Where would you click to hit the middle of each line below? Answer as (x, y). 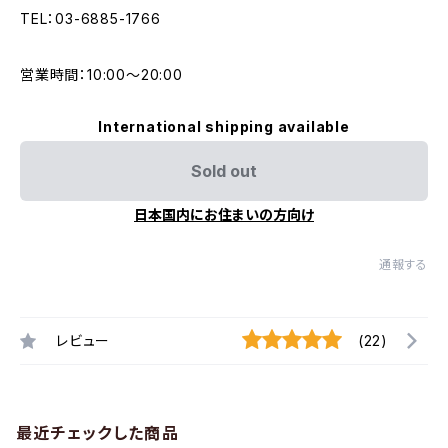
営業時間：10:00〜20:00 (101, 74)
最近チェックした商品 (97, 433)
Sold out (224, 171)
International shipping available (224, 126)
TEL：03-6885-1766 (90, 18)
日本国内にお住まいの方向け (224, 214)
